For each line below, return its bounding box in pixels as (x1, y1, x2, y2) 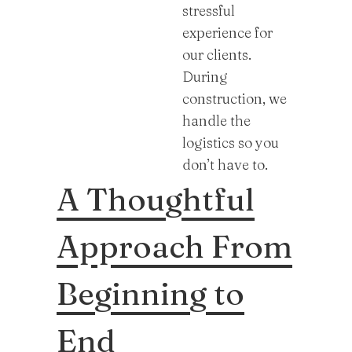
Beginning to (57, 274, 244, 313)
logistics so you (182, 134, 279, 152)
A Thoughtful (57, 180, 255, 218)
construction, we (182, 90, 287, 108)
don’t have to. (182, 156, 268, 174)
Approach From (57, 227, 292, 266)
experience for (182, 24, 273, 42)
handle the (182, 112, 251, 130)
